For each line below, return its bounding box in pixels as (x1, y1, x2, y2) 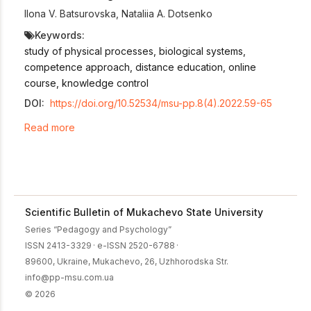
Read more (24, 121, 75, 133)
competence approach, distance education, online (24, 61, 256, 74)
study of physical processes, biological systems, (24, 45, 246, 58)
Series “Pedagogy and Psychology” (25, 224, 171, 235)
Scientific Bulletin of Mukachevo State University (25, 205, 263, 218)
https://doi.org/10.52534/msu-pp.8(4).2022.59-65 (50, 96, 272, 109)
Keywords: (35, 29, 85, 42)
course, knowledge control (24, 77, 149, 90)
